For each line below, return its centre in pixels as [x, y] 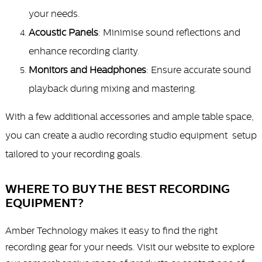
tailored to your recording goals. [74, 154]
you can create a [42, 135]
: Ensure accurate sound [198, 70]
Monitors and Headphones [87, 70]
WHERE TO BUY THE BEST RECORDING [117, 189]
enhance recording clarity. [84, 51]
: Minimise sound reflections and [169, 32]
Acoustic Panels [63, 32]
